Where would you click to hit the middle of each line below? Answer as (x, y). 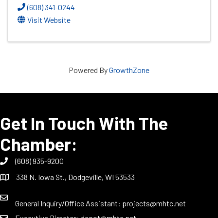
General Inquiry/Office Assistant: (69, 203)
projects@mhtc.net (154, 203)
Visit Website (49, 19)
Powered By (89, 70)
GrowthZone (129, 70)
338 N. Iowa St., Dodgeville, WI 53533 (75, 177)
